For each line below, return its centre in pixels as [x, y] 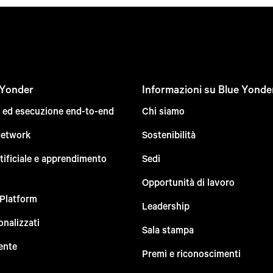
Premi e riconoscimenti [191, 253]
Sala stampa [168, 230]
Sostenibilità [168, 135]
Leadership [165, 206]
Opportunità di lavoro [188, 182]
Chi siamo [163, 111]
